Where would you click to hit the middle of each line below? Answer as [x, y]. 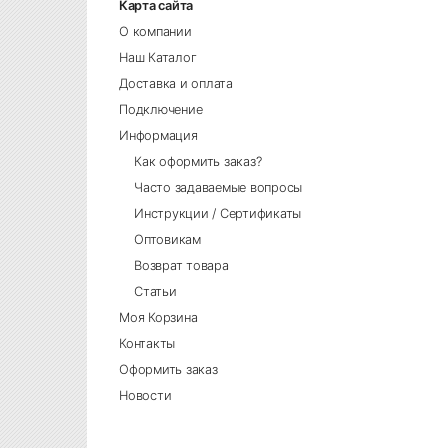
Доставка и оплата [176, 84]
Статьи [155, 292]
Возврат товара [181, 266]
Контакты [147, 344]
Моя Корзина [158, 318]
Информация [158, 136]
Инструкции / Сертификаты [218, 214]
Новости [145, 396]
